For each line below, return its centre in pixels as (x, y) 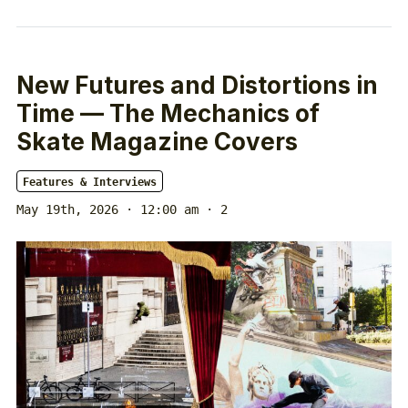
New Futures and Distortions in (197, 86)
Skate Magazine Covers (157, 142)
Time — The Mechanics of (168, 114)
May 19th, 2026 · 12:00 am (107, 210)
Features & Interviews (90, 183)
